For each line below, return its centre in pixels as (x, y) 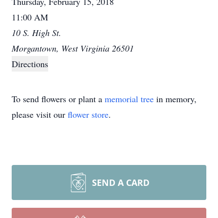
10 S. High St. (36, 33)
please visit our (40, 114)
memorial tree (129, 99)
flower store (88, 114)
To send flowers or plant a (58, 99)
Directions (30, 64)
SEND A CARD (121, 182)
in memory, (175, 99)
